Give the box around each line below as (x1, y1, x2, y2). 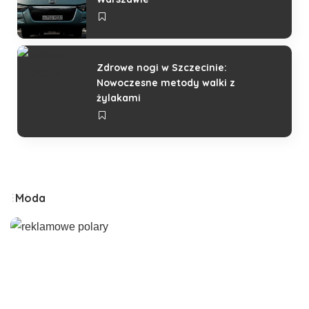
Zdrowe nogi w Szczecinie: (97, 61, 227, 74)
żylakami (97, 91, 141, 104)
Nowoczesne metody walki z (97, 76, 235, 89)
